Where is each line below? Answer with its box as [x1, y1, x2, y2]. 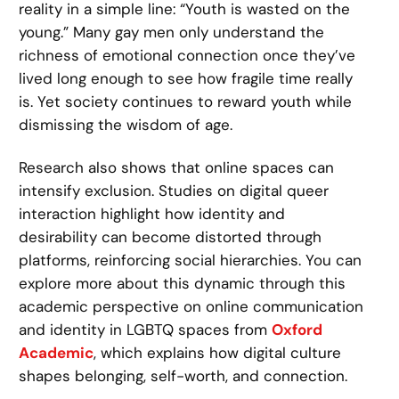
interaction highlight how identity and [19, 204, 286, 224]
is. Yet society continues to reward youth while [19, 91, 353, 111]
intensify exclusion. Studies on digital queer [19, 181, 330, 201]
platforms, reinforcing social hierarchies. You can [19, 250, 362, 271]
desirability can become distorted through [19, 227, 322, 248]
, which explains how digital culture [94, 343, 342, 363]
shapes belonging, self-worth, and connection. [19, 366, 348, 387]
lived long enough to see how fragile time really [19, 68, 354, 88]
